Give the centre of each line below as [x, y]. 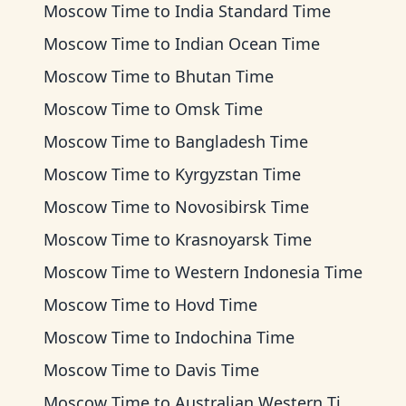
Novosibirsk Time [242, 207]
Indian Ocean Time [247, 43]
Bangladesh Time [242, 141]
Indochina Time [235, 337]
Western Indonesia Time [269, 272]
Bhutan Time [224, 76]
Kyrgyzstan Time [238, 174]
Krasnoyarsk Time [243, 239]
